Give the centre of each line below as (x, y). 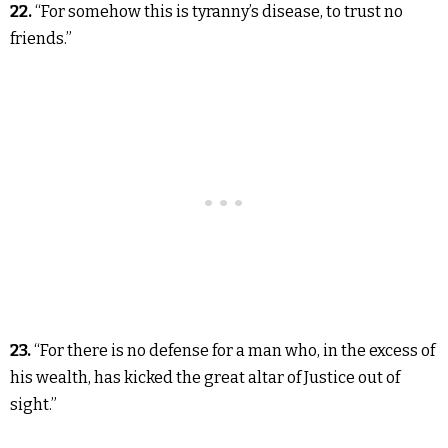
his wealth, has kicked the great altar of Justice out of (205, 377)
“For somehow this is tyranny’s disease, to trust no (219, 11)
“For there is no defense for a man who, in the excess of (233, 350)
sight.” (33, 404)
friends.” (41, 38)
